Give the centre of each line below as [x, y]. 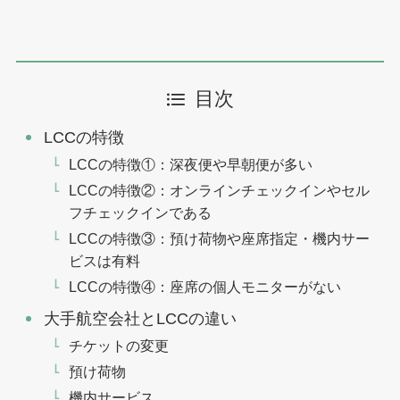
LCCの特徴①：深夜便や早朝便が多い [191, 165]
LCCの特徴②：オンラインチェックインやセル [220, 191]
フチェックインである [141, 213]
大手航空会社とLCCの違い [141, 319]
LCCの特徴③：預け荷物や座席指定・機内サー [220, 239]
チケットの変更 [119, 346]
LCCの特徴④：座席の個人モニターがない [205, 287]
